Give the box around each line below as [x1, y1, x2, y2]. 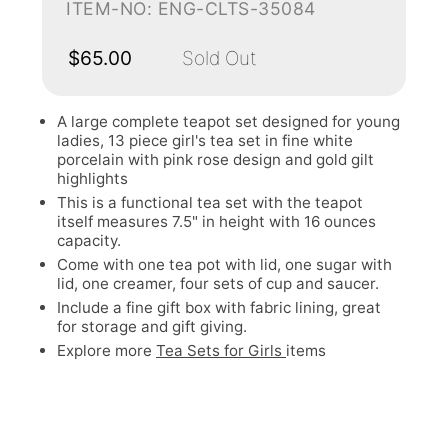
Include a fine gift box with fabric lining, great [57, 298, 381, 317]
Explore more [57, 341, 156, 360]
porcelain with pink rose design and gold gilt [57, 150, 374, 169]
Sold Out [162, 46, 257, 70]
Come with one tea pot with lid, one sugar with [57, 255, 392, 274]
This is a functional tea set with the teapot [57, 193, 363, 212]
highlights [57, 169, 128, 188]
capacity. [57, 231, 121, 250]
